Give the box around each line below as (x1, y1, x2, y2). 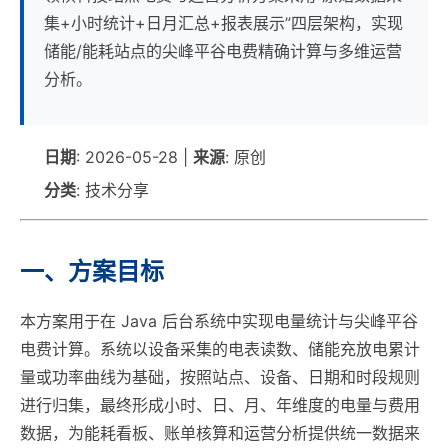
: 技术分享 (76, 180, 149, 200)
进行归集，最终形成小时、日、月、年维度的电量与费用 (20, 395, 420, 415)
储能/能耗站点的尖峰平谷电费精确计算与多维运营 (44, 41, 402, 61)
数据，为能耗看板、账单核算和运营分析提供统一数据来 (20, 423, 420, 443)
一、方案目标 (20, 257, 164, 286)
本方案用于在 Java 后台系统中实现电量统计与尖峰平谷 (20, 311, 418, 331)
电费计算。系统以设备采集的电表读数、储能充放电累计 (20, 339, 420, 359)
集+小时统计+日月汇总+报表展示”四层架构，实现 (44, 13, 403, 33)
